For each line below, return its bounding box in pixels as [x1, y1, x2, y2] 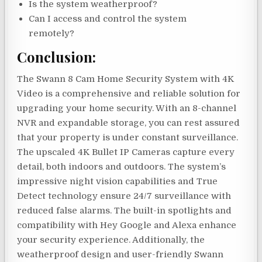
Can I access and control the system [29, 13, 187, 25]
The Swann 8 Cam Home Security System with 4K [17, 74, 235, 85]
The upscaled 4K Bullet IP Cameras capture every [17, 147, 235, 158]
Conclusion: [17, 47, 96, 66]
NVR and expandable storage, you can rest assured [17, 118, 240, 129]
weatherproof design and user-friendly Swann [17, 249, 224, 260]
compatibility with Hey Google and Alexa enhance [17, 220, 237, 231]
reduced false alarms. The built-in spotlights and [17, 205, 232, 216]
